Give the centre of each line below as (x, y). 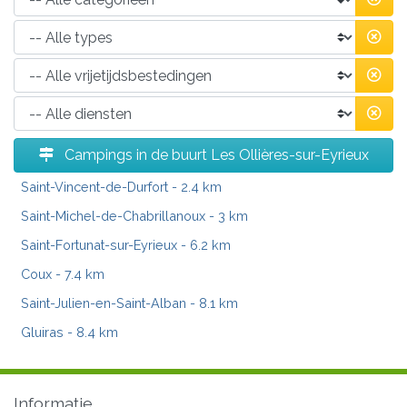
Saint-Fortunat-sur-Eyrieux (99, 245)
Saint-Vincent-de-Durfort (94, 187)
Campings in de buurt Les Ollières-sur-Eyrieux (214, 155)
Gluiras (42, 333)
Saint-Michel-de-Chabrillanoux (113, 216)
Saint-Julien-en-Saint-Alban (104, 303)
